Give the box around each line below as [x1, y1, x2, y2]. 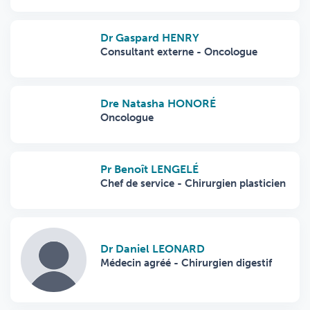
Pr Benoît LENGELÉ [100, 162, 199, 176]
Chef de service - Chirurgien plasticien [100, 176, 286, 190]
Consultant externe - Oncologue [100, 45, 257, 58]
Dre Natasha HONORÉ [100, 96, 216, 110]
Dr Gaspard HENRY [100, 30, 199, 44]
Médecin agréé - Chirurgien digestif [100, 257, 272, 270]
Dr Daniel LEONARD [100, 242, 205, 256]
